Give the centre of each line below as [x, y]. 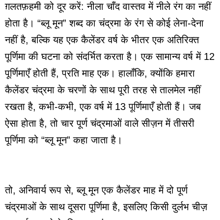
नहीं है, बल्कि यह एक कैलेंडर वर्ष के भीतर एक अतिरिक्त [102, 40]
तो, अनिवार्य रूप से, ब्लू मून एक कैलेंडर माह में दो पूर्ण [96, 190]
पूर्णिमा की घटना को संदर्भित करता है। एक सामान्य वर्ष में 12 [110, 56]
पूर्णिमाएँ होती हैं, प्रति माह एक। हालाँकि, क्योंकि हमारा [100, 73]
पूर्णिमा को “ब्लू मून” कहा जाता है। [64, 140]
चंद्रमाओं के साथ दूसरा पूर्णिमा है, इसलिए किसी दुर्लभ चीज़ [106, 206]
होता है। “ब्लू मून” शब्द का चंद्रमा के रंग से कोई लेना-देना [104, 23]
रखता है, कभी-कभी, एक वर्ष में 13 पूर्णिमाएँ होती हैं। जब [103, 106]
